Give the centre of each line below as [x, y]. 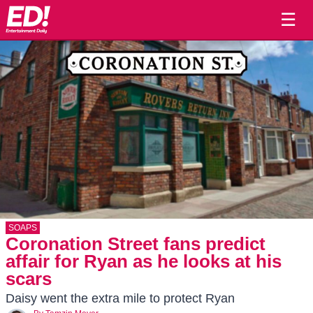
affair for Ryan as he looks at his [144, 261]
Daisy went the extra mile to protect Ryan [120, 298]
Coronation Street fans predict [136, 244]
